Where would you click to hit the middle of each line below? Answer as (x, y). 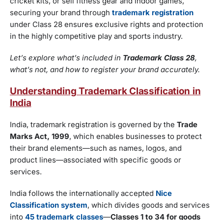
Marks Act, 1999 (40, 137)
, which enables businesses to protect (136, 137)
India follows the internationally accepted (83, 193)
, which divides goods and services (149, 205)
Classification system (49, 205)
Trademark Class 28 (158, 58)
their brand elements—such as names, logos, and (96, 148)
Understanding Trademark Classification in (105, 91)
